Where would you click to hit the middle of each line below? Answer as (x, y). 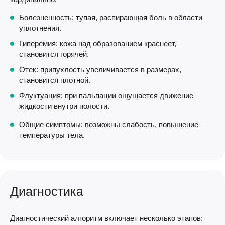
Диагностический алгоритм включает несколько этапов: (106, 218)
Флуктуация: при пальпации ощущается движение (106, 95)
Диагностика (47, 191)
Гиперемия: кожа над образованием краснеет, (98, 43)
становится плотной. (55, 80)
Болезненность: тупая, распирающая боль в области (111, 17)
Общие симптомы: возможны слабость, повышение (109, 124)
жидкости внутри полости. (64, 106)
